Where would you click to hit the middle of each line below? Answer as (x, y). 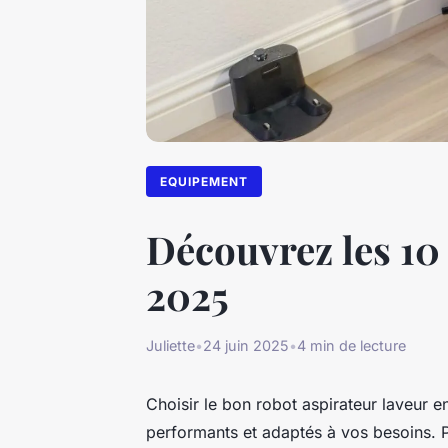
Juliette (170, 346)
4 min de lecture (351, 346)
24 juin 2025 (246, 346)
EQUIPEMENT (204, 181)
